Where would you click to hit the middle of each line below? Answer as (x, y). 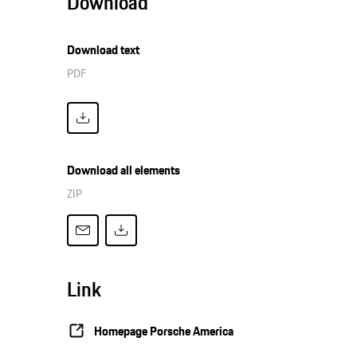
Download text (104, 50)
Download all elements (124, 171)
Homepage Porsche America (164, 331)
